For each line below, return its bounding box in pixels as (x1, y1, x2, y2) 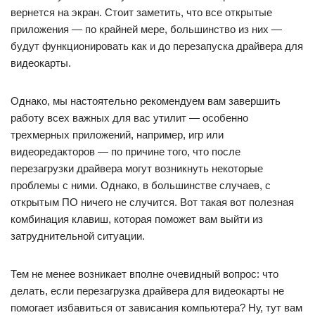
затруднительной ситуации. (11, 230, 145, 242)
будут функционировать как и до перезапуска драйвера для (11, 40, 303, 52)
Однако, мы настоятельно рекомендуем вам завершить (11, 95, 281, 107)
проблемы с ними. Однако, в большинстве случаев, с (11, 179, 271, 191)
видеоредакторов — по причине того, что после (11, 146, 240, 157)
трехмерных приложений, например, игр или (11, 129, 224, 141)
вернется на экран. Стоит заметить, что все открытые (11, 6, 272, 18)
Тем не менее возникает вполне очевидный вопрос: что (11, 268, 278, 280)
